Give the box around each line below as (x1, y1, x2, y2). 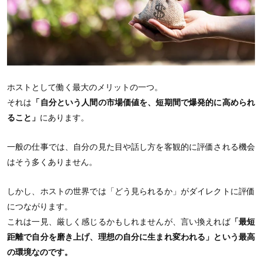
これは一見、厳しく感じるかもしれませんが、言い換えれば (7, 216, 230, 226)
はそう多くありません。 (7, 157, 97, 167)
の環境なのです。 (7, 247, 73, 257)
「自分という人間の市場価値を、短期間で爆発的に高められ (32, 97, 256, 107)
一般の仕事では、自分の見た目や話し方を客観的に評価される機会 (7, 142, 255, 151)
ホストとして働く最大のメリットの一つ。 (7, 82, 163, 92)
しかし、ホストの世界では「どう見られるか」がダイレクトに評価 (7, 186, 255, 196)
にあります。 (40, 112, 89, 122)
